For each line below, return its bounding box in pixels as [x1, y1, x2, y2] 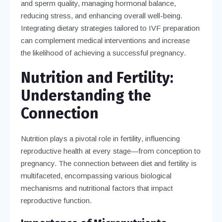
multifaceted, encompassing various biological [20, 171, 171, 180]
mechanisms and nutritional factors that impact [20, 183, 173, 192]
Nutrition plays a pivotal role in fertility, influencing [20, 134, 180, 143]
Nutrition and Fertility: [20, 68, 173, 87]
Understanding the [20, 86, 151, 105]
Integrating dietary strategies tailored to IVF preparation [20, 23, 200, 32]
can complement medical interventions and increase [20, 36, 190, 45]
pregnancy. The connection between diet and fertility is [20, 159, 197, 167]
